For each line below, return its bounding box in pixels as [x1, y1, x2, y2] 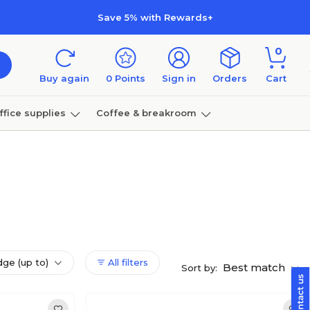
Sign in [162, 73, 196, 84]
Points [112, 73, 145, 84]
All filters [105, 257, 148, 268]
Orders [212, 73, 247, 84]
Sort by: [181, 262, 217, 273]
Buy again [39, 73, 89, 84]
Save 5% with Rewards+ [97, 11, 213, 23]
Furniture [3, 141, 49, 153]
